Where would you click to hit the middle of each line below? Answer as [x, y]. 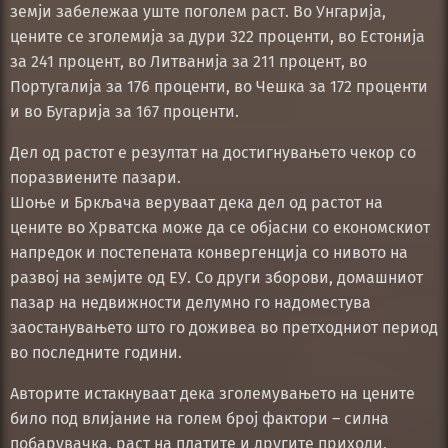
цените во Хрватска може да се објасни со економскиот [220, 227]
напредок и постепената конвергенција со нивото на [209, 252]
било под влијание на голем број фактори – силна [199, 418]
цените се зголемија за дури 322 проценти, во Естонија [217, 36]
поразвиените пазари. [95, 177]
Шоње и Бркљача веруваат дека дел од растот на [196, 202]
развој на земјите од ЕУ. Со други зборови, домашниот [216, 277]
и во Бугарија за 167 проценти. [124, 111]
